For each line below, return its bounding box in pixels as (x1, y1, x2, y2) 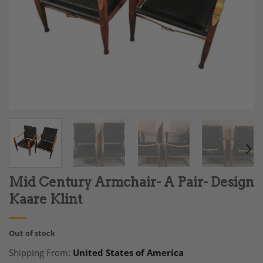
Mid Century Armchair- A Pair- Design (9, 173, 254, 190)
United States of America (73, 246, 184, 258)
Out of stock (9, 227, 55, 238)
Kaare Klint (9, 190, 82, 207)
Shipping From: (9, 246, 73, 258)
